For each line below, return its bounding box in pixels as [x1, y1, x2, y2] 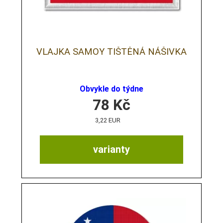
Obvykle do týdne [79, 84, 143, 94]
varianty [93, 143, 130, 156]
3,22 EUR [95, 116, 121, 124]
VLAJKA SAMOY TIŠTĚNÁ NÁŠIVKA [36, 46, 187, 57]
